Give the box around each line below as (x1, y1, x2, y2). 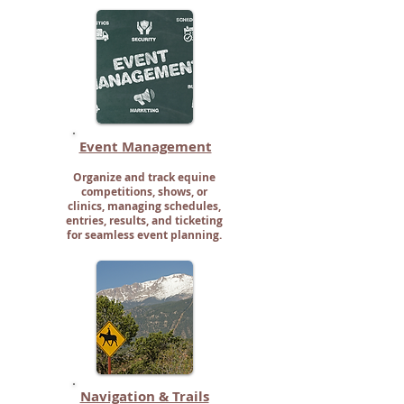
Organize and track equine (73, 170, 216, 185)
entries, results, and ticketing (66, 213, 223, 228)
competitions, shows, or (81, 184, 207, 199)
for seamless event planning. (67, 227, 222, 243)
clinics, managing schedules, (68, 198, 221, 214)
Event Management (78, 137, 212, 156)
